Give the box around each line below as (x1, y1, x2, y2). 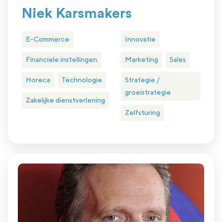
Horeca (26, 76, 50, 84)
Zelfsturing (124, 109, 160, 117)
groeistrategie (124, 88, 171, 97)
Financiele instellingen (26, 55, 97, 64)
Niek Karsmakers (22, 6, 132, 21)
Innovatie (124, 35, 156, 44)
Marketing (124, 55, 158, 64)
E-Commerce (26, 35, 69, 44)
